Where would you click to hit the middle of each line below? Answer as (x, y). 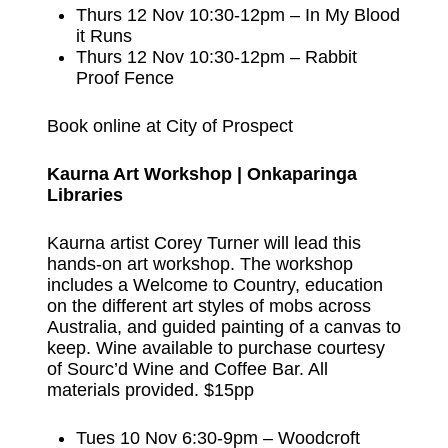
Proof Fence (125, 77)
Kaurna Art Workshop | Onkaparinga (201, 173)
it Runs (104, 35)
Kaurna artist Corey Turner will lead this (203, 242)
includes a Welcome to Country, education (214, 284)
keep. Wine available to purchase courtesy (215, 347)
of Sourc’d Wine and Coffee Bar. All (187, 368)
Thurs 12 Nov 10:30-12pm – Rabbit (217, 56)
